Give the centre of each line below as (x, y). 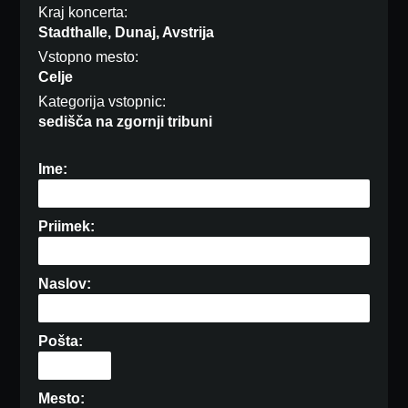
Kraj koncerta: (83, 13)
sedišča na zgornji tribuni (126, 122)
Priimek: (67, 227)
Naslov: (65, 284)
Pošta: (61, 342)
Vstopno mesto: (89, 57)
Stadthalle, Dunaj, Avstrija (127, 33)
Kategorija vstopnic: (102, 102)
